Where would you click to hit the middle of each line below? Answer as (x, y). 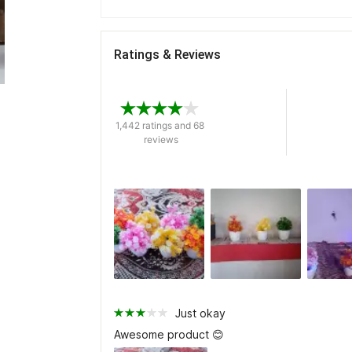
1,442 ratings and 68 (160, 125)
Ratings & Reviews (167, 55)
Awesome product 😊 (169, 334)
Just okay (200, 313)
